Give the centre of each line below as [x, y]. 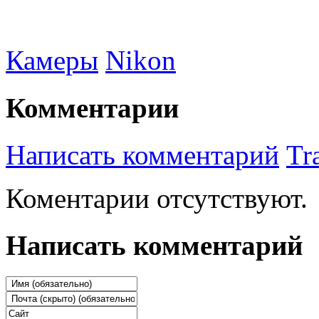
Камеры [52, 61]
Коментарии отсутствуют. [157, 198]
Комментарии [92, 108]
